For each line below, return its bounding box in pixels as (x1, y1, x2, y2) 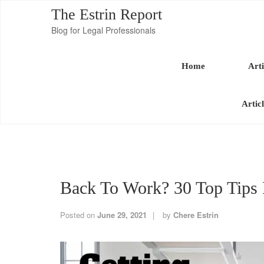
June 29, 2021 (97, 209, 147, 220)
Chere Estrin (173, 209, 219, 220)
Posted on (60, 209, 97, 220)
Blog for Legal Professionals (51, 24, 156, 36)
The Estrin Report (51, 6, 162, 23)
